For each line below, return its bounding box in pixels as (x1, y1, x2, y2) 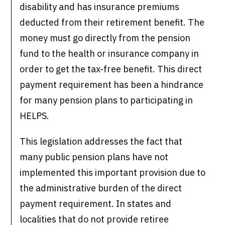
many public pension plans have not (20, 151, 169, 163)
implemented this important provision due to (20, 167, 206, 179)
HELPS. (20, 110, 50, 122)
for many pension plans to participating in (20, 94, 193, 106)
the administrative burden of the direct (20, 182, 182, 194)
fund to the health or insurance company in (20, 48, 199, 60)
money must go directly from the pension (20, 32, 191, 44)
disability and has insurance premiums (20, 1, 180, 13)
